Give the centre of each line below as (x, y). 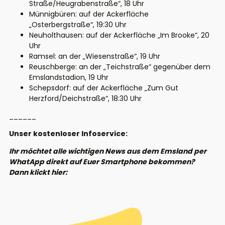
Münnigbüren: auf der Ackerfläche (89, 14)
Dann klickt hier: (39, 173)
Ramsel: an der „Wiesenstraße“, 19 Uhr (95, 57)
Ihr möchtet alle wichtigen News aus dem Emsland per (108, 151)
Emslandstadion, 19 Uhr (69, 78)
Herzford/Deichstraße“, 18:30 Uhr (85, 99)
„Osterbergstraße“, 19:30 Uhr (78, 25)
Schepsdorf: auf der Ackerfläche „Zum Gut (104, 88)
